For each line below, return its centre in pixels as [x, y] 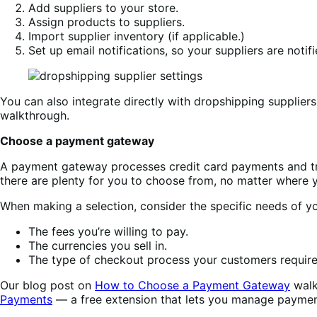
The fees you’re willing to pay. [108, 232]
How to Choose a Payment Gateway [192, 286]
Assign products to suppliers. [106, 22]
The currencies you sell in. [98, 246]
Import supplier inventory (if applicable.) [137, 36]
